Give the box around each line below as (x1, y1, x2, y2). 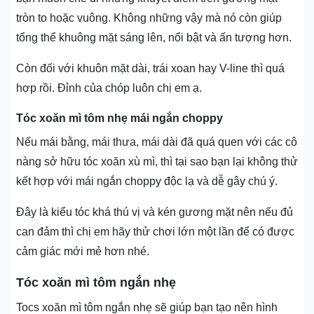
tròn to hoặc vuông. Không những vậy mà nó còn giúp (16, 12, 282, 25)
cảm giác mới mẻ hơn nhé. (16, 245, 149, 258)
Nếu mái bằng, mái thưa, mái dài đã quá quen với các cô (16, 136, 297, 149)
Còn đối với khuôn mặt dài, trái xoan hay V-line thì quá (16, 62, 285, 75)
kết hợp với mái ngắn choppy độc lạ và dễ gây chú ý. (16, 175, 278, 188)
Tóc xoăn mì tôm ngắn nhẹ (16, 275, 176, 290)
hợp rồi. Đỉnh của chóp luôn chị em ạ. (16, 82, 202, 95)
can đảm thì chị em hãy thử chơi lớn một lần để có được (16, 226, 294, 238)
